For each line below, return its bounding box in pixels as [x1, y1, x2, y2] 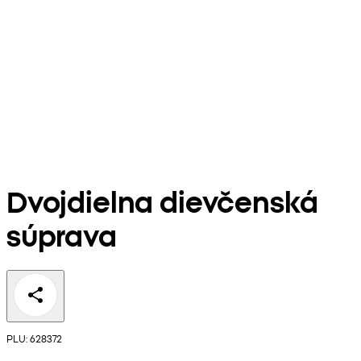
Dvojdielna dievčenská [6, 180, 318, 221]
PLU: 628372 [6, 331, 62, 346]
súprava [6, 214, 117, 255]
